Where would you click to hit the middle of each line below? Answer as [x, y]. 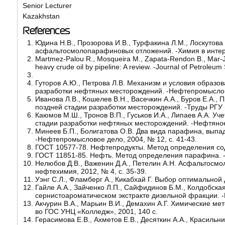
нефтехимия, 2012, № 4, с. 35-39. [91, 171]
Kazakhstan [41, 16]
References [46, 30]
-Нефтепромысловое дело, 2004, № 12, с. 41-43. [116, 139]
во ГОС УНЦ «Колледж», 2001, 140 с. [96, 211]
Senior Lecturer [47, 5]
